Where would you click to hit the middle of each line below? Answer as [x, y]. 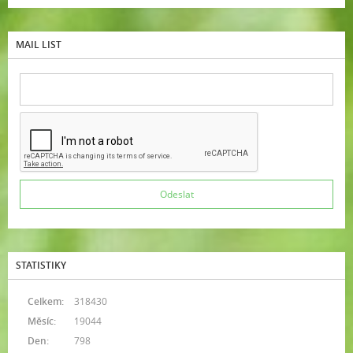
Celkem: [46, 302]
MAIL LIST [39, 45]
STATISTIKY [41, 266]
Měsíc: [42, 321]
